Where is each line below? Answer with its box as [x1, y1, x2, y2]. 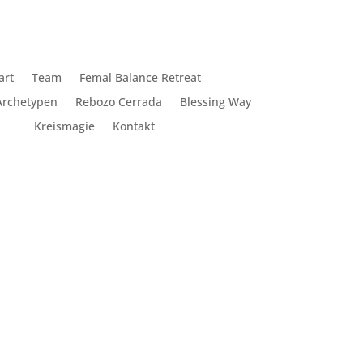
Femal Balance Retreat [79, 69, 201, 85]
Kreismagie [33, 117, 95, 134]
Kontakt [112, 117, 155, 134]
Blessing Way [180, 93, 252, 109]
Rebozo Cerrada [75, 93, 163, 109]
